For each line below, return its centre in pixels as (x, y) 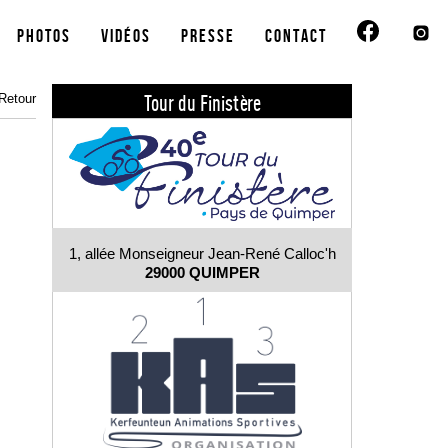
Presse (208, 36)
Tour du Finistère (202, 103)
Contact (296, 36)
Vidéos (126, 36)
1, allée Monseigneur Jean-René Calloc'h (202, 254)
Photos (44, 36)
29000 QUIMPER (202, 273)
